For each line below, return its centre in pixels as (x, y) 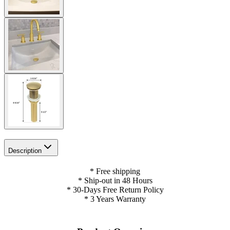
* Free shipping (115, 171)
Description (25, 150)
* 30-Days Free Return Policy (115, 190)
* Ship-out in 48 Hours (115, 181)
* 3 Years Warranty (115, 199)
